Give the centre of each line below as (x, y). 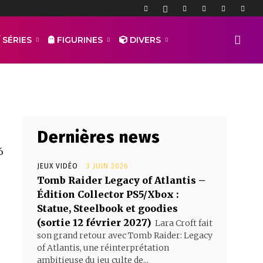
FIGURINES (79, 40)
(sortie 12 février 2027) (94, 222)
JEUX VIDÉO (58, 166)
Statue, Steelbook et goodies (107, 208)
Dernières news (99, 137)
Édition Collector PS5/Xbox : (108, 194)
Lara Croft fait (184, 223)
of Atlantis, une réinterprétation (103, 248)
